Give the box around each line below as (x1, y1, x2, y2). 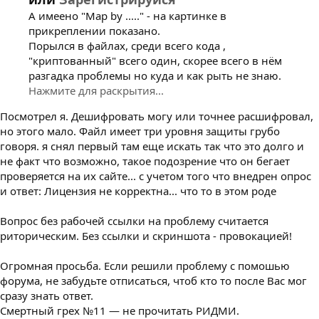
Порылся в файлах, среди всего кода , (28, 38, 226, 53)
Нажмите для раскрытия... (28, 83, 164, 98)
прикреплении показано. (28, 23, 160, 38)
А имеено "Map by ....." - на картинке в (28, 8, 226, 23)
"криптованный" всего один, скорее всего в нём (28, 53, 282, 68)
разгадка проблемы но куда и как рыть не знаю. (28, 68, 281, 83)
